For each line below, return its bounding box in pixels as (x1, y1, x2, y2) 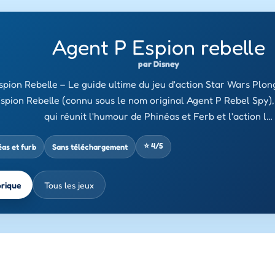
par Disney (137, 58, 179, 69)
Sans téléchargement (52, 142, 128, 152)
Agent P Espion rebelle (52, 34, 265, 60)
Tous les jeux (44, 179, 94, 190)
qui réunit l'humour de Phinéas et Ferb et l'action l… (44, 110, 273, 123)
